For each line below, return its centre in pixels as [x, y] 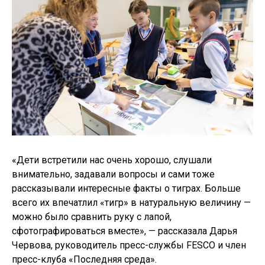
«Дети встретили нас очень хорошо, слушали [112, 160]
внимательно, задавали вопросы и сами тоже [113, 174]
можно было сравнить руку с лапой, [92, 217]
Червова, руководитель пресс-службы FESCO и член [129, 245]
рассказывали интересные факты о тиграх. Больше [126, 189]
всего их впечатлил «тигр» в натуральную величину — [131, 203]
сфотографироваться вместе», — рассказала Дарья [125, 231]
